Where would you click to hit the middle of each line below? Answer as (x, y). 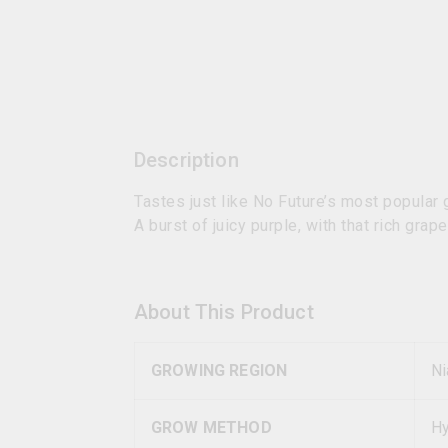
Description (186, 160)
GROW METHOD (211, 427)
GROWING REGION (219, 370)
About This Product (224, 312)
